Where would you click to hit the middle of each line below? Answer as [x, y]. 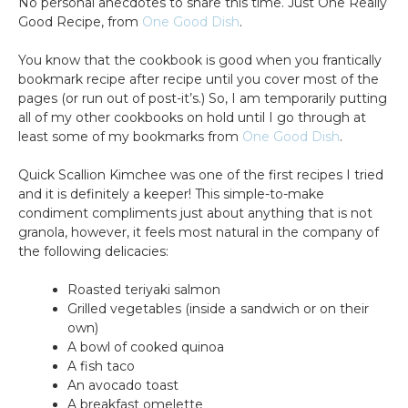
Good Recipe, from [80, 21]
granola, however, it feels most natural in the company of [199, 232]
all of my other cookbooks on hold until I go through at [192, 117]
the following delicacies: [93, 251]
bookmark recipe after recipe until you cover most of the [199, 79]
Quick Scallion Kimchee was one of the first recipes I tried [201, 174]
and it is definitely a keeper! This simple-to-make [171, 194]
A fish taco [101, 366]
